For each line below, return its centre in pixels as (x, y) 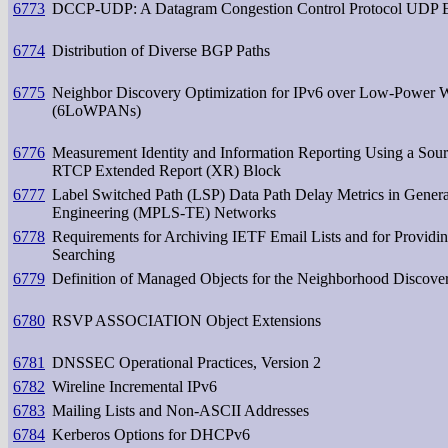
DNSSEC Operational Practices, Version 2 (186, 362)
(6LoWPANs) (96, 110)
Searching (83, 254)
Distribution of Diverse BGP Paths (161, 50)
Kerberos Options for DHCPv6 (151, 434)
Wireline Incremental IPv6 (134, 386)
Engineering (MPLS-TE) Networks (164, 212)
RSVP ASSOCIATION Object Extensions (186, 320)
